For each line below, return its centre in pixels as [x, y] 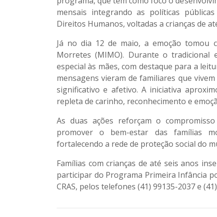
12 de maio [117, 43]
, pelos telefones [107, 186]
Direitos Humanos [90, 23]
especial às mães [87, 66]
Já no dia [76, 43]
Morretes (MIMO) [90, 54]
